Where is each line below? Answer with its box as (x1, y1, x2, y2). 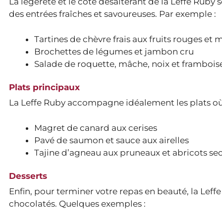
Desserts (9, 171, 47, 181)
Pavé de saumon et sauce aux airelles (34, 135, 189, 145)
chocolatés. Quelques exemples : (9, 199, 146, 209)
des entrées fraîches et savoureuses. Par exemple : (9, 9, 216, 19)
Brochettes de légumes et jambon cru (34, 46, 194, 56)
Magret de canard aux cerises (34, 122, 157, 133)
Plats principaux (9, 82, 80, 93)
